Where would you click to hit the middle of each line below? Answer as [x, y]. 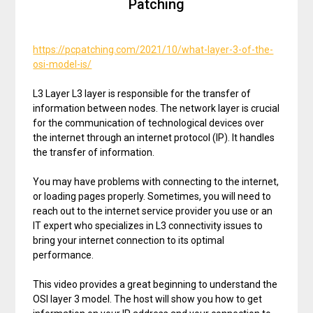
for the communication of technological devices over [149, 123]
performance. [64, 255]
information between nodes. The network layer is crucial [156, 108]
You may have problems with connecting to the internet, [156, 181]
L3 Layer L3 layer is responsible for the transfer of [142, 93]
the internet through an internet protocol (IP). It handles [154, 137]
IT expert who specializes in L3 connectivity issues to [148, 225]
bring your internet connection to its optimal [129, 240]
